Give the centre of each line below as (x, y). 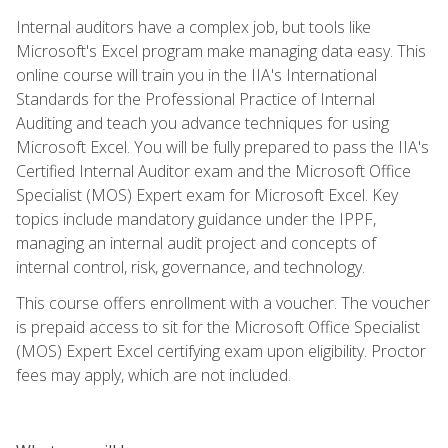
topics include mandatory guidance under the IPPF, (196, 218)
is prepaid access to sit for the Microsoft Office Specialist (218, 326)
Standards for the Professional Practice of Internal (195, 98)
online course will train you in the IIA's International (196, 74)
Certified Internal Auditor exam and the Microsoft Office (213, 170)
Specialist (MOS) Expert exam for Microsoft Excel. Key (207, 194)
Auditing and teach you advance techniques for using (202, 122)
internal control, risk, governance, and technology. (190, 266)
